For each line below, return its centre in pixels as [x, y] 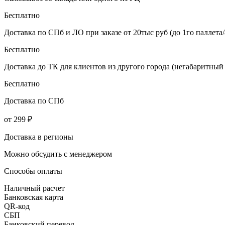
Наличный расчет [34, 188]
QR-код [17, 206]
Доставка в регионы [39, 137]
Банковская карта [34, 197]
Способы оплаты [33, 171]
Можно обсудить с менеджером [58, 154]
